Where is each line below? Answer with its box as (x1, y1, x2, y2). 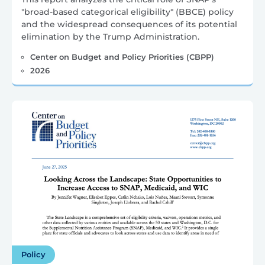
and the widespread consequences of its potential (21, 19, 237, 30)
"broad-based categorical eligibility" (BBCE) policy (21, 7, 234, 17)
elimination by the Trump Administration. (21, 31, 199, 42)
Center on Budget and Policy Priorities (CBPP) (30, 52, 214, 62)
